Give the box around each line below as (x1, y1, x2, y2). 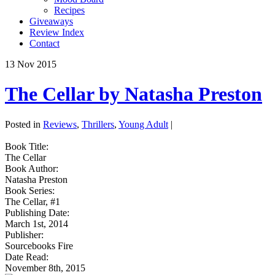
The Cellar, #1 (5, 196, 60, 207)
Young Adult (118, 118, 168, 130)
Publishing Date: (5, 207, 69, 218)
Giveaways (29, 16, 73, 26)
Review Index (29, 27, 84, 37)
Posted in (5, 118, 41, 130)
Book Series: (5, 185, 55, 196)
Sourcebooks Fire (5, 240, 73, 251)
